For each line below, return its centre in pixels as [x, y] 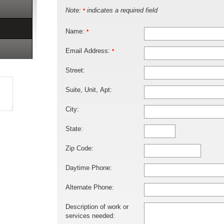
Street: [75, 70]
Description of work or [97, 207]
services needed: [90, 216]
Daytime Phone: [89, 168]
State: [74, 129]
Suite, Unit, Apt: [89, 90]
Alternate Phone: [90, 187]
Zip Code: [79, 148]
